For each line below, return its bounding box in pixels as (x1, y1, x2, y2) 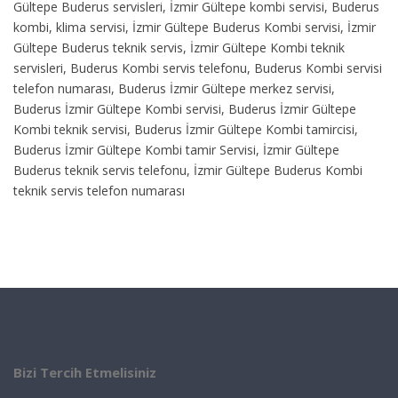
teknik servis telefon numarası (13, 181, 185, 199)
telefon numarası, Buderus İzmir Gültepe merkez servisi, (13, 79, 335, 97)
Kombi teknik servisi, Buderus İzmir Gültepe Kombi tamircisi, (13, 120, 358, 138)
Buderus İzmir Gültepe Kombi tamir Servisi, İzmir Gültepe (13, 140, 339, 158)
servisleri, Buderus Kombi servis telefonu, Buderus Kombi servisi (13, 59, 382, 76)
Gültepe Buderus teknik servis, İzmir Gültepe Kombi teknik (13, 38, 345, 56)
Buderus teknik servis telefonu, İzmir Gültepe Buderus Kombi (13, 161, 362, 179)
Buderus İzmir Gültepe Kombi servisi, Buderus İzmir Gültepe (13, 99, 356, 117)
